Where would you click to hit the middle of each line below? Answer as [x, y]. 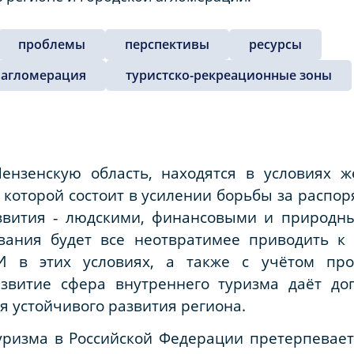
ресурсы [275, 44]
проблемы [52, 44]
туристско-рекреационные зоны [229, 75]
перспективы [167, 44]
